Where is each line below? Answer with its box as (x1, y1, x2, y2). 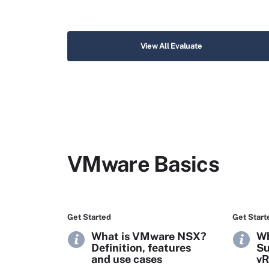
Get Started (67, 213, 111, 222)
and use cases (91, 253, 162, 265)
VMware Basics (67, 151, 219, 177)
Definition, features (91, 241, 191, 254)
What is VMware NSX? (91, 230, 207, 243)
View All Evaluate (140, 41, 202, 50)
